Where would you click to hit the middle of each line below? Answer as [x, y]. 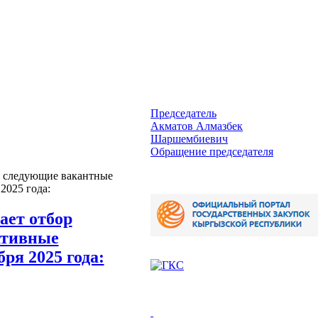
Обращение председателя [212, 152]
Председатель [184, 113]
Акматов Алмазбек [197, 126]
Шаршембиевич [190, 139]
